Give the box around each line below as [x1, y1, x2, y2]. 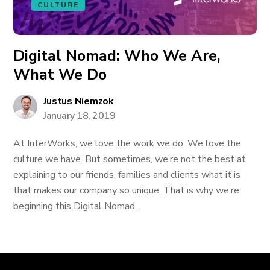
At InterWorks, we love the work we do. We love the [13, 137, 242, 150]
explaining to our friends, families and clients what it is [13, 168, 241, 181]
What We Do [13, 64, 107, 85]
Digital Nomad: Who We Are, [13, 46, 221, 66]
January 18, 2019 [43, 109, 116, 122]
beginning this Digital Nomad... [13, 199, 141, 213]
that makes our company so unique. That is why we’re [13, 184, 240, 197]
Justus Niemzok [43, 95, 114, 108]
